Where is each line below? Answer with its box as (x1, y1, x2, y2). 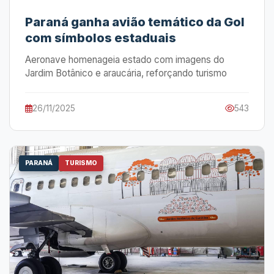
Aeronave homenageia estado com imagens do (25, 54, 224, 65)
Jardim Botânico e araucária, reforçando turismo (25, 67, 227, 79)
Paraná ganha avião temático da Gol (25, 15, 245, 29)
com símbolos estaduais (25, 31, 176, 45)
